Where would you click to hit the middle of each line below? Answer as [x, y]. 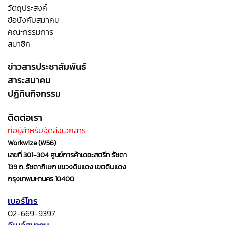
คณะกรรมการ [30, 31]
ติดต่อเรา [25, 117]
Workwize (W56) [32, 143]
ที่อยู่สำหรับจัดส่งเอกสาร [48, 130]
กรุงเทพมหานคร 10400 [41, 179]
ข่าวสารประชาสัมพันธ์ [47, 66]
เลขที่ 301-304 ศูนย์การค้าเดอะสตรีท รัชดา [67, 155]
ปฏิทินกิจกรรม [34, 93]
